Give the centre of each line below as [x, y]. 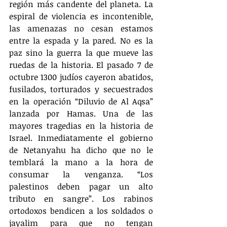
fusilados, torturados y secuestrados [81, 89]
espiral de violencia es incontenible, [81, 16]
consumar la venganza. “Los [81, 174]
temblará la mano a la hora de [81, 162]
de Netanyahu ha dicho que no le [81, 150]
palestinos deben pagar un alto [81, 186]
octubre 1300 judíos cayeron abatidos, [81, 77]
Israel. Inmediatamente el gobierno [81, 138]
